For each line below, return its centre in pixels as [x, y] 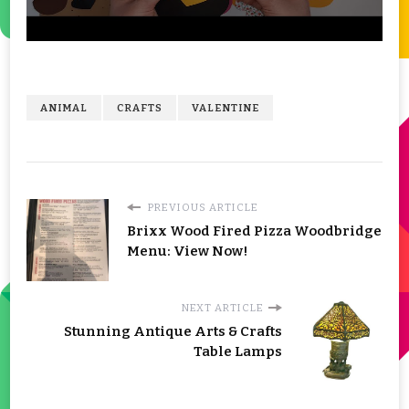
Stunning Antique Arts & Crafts [173, 332]
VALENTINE [225, 108]
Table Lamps [238, 352]
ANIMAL [64, 108]
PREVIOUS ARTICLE [202, 208]
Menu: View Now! [188, 252]
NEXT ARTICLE [223, 308]
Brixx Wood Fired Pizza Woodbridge [254, 231]
